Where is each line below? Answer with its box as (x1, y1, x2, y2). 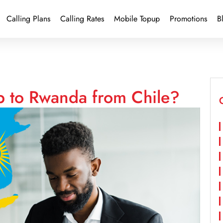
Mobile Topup (113, 13, 160, 24)
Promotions (169, 13, 207, 24)
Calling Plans (6, 13, 50, 24)
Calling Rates (60, 13, 104, 24)
